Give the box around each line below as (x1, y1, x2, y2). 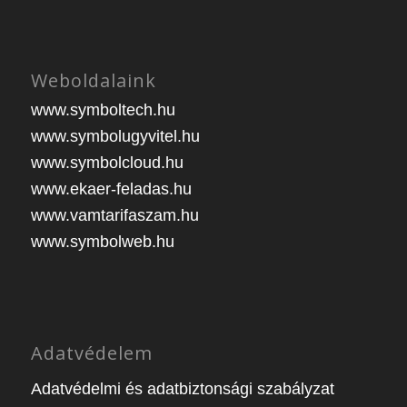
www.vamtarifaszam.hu (30, 206, 199, 225)
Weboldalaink (30, 68, 156, 94)
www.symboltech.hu (30, 101, 175, 120)
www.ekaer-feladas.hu (30, 180, 192, 199)
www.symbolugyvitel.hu (30, 127, 200, 146)
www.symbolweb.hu (30, 233, 174, 252)
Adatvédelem (30, 340, 153, 365)
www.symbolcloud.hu (30, 154, 184, 173)
